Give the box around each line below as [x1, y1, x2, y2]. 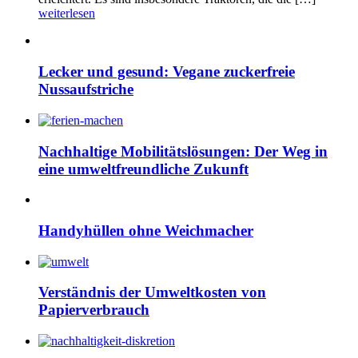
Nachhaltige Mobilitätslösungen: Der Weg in [38, 142, 328, 160]
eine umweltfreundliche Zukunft [38, 160, 249, 177]
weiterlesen [38, 6, 95, 21]
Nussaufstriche [38, 81, 133, 98]
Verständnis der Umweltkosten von [38, 284, 266, 301]
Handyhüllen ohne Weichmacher [38, 222, 253, 240]
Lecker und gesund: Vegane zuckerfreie [38, 63, 295, 81]
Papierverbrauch [38, 301, 149, 319]
